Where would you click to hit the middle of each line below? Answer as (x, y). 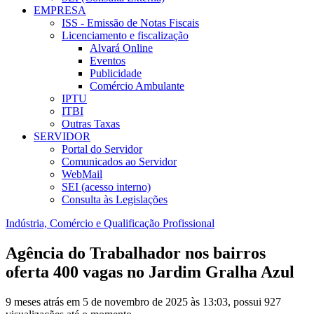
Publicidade (116, 74)
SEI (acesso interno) (106, 187)
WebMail (82, 175)
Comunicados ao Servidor (119, 162)
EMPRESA (60, 11)
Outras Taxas (91, 124)
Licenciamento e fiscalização (125, 36)
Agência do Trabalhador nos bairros (136, 253)
